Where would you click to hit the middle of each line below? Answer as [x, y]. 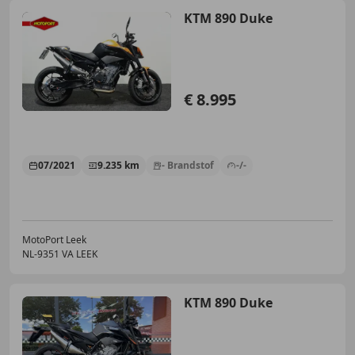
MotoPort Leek [54, 239]
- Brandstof [188, 165]
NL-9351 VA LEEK [60, 254]
